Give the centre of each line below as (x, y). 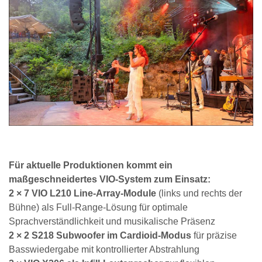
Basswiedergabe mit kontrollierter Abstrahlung (104, 250)
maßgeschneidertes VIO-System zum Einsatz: (110, 180)
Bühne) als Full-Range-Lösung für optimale (98, 208)
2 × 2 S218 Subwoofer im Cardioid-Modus (100, 236)
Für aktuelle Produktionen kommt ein (91, 166)
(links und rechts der (199, 194)
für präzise (214, 236)
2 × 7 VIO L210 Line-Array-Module (82, 194)
